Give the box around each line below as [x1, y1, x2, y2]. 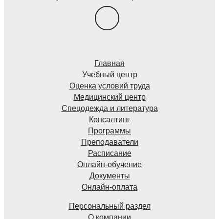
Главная [94, 59, 125, 68]
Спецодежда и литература [61, 104, 158, 113]
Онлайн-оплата [82, 183, 137, 192]
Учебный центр [82, 70, 137, 79]
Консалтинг [89, 115, 130, 124]
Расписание [88, 149, 131, 158]
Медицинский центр [73, 93, 146, 102]
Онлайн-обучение [77, 160, 142, 169]
